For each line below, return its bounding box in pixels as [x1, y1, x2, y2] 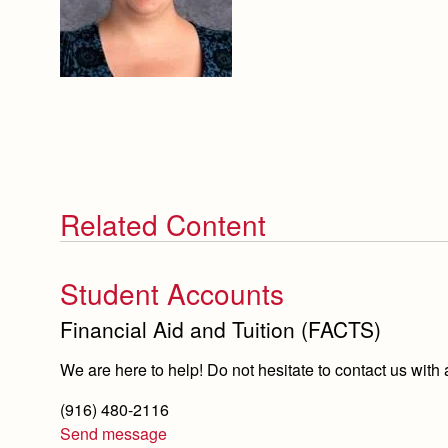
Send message [60, 422, 167, 445]
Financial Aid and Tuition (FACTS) [60, 314, 381, 344]
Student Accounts [60, 272, 284, 313]
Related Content [60, 203, 266, 244]
